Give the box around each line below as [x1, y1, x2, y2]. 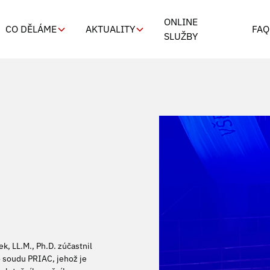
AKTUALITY [86, 23, 136, 35]
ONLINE [164, 16, 198, 28]
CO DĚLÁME [5, 23, 57, 35]
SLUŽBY [164, 30, 198, 42]
